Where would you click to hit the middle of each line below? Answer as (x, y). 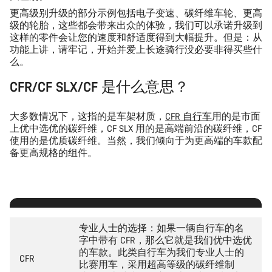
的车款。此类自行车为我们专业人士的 (161, 252)
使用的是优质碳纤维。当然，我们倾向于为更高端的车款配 (136, 140)
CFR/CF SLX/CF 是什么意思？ (99, 86)
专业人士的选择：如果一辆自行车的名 (161, 228)
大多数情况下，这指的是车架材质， (87, 116)
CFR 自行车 (189, 116)
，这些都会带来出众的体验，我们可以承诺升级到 (155, 25)
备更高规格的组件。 (53, 152)
